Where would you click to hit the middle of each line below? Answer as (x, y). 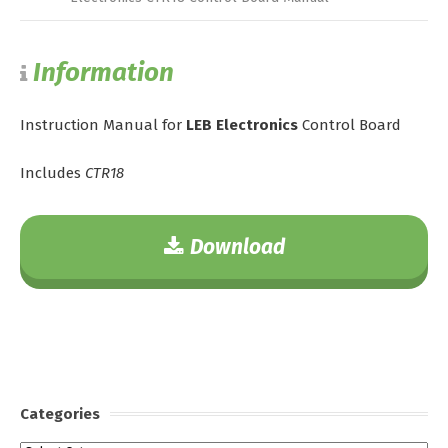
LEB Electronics (242, 125)
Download (237, 247)
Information (103, 72)
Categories (60, 414)
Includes (52, 173)
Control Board (349, 125)
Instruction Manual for (103, 125)
